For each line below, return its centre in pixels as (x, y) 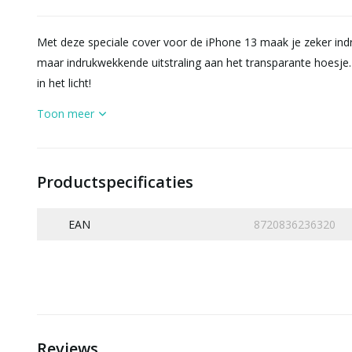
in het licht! (64, 83)
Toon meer (66, 114)
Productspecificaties (115, 182)
